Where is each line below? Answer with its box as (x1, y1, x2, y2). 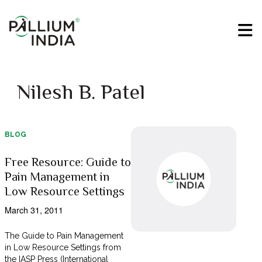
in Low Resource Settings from (4, 243, 122, 253)
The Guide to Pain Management (4, 231, 124, 241)
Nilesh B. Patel (16, 80, 145, 104)
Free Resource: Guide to (4, 155, 131, 170)
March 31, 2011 (4, 204, 63, 216)
